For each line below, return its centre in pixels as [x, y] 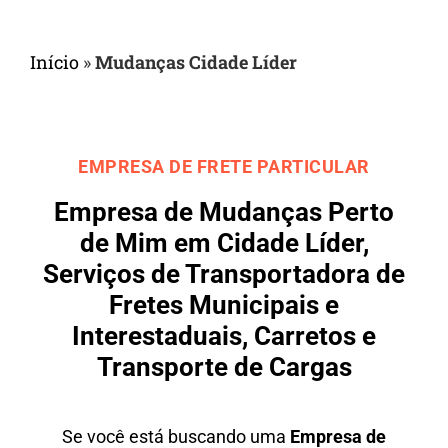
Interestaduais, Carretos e [224, 335]
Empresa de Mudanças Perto [224, 211]
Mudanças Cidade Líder [196, 61]
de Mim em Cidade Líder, [224, 242]
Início [54, 61]
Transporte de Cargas [224, 366]
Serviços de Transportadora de [224, 273]
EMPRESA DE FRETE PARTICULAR [224, 166]
